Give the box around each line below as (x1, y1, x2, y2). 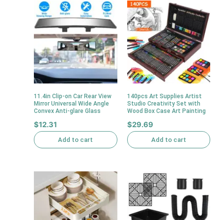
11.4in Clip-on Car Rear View (34, 92, 112, 100)
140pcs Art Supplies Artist (127, 92, 202, 100)
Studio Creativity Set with (127, 100, 200, 107)
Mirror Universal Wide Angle (34, 100, 110, 107)
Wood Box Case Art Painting (127, 107, 206, 114)
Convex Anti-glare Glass (34, 107, 101, 114)
